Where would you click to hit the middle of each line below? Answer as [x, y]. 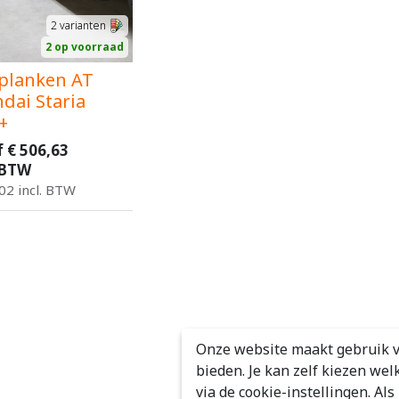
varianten [81, 25]
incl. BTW [47, 189]
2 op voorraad [85, 46]
